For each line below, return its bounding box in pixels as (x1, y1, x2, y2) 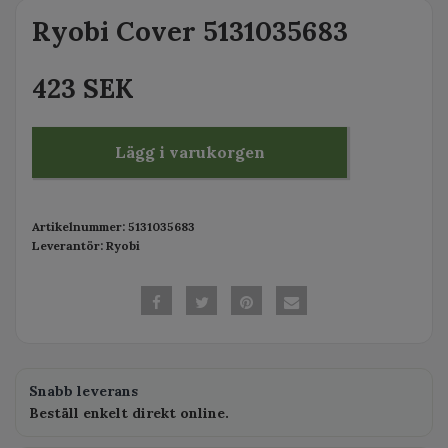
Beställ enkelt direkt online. (29, 403, 229, 422)
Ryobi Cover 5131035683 (32, 14, 348, 48)
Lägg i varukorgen (114, 142, 265, 162)
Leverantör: (32, 238, 103, 253)
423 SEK (32, 72, 134, 105)
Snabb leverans (29, 381, 138, 400)
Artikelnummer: (32, 219, 125, 234)
